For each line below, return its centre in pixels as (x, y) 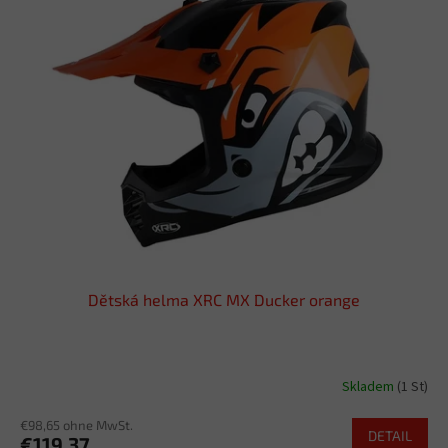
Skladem (369, 387)
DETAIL (390, 435)
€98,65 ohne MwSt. (76, 424)
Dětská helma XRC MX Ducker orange (224, 299)
